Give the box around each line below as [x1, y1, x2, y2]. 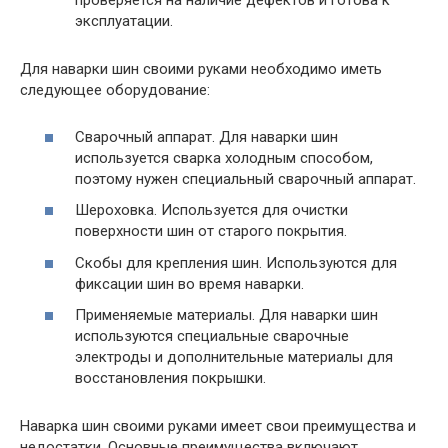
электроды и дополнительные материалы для [75, 348, 393, 367]
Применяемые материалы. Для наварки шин [75, 306, 378, 325]
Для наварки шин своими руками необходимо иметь [20, 60, 382, 79]
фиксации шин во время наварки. [75, 274, 304, 293]
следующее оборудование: [20, 81, 210, 100]
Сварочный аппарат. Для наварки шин [75, 127, 338, 146]
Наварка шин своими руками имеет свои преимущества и [20, 417, 416, 436]
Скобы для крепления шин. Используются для [75, 253, 397, 272]
